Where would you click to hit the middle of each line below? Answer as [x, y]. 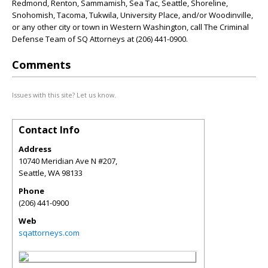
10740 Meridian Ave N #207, [68, 161]
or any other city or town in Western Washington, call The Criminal [130, 27]
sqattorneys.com [49, 233]
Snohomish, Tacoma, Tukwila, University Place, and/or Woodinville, [133, 15]
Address [35, 149]
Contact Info [49, 130]
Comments [41, 65]
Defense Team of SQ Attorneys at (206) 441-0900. [100, 39]
